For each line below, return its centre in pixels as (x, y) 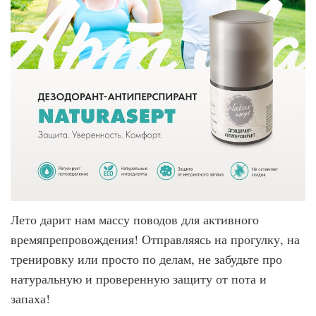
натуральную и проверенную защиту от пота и (139, 279)
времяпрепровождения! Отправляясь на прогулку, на (155, 239)
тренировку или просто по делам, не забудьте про (146, 259)
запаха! (30, 298)
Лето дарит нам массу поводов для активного (135, 219)
